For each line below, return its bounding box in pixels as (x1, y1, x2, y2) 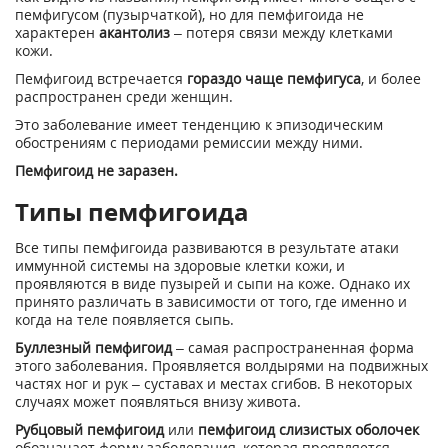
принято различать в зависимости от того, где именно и (15, 292, 407, 311)
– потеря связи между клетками (174, 23, 393, 42)
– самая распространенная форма (172, 338, 414, 357)
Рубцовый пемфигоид (15, 420, 164, 439)
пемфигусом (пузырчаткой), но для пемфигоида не (15, 5, 364, 24)
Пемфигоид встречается (15, 69, 187, 88)
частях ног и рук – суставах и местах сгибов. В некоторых (15, 374, 412, 393)
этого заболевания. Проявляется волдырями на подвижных (15, 356, 428, 375)
